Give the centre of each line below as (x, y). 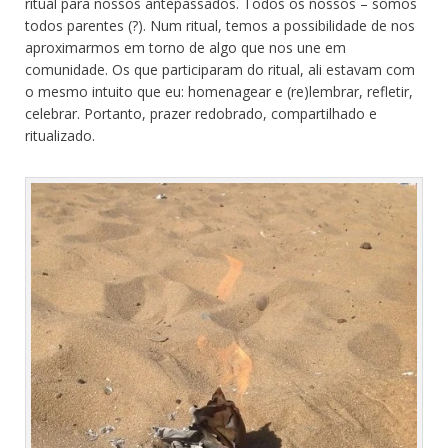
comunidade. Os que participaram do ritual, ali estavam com (220, 70)
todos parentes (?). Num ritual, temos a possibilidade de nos (220, 26)
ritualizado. (60, 136)
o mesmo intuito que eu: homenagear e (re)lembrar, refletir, (219, 92)
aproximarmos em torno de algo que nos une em (185, 48)
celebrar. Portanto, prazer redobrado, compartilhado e (201, 114)
